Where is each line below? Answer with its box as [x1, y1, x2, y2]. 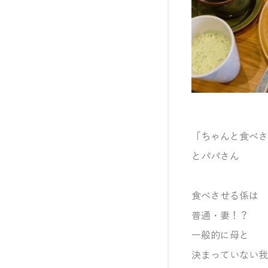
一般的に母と [191, 230, 249, 241]
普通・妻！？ [191, 211, 249, 221]
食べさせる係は [191, 191, 258, 202]
